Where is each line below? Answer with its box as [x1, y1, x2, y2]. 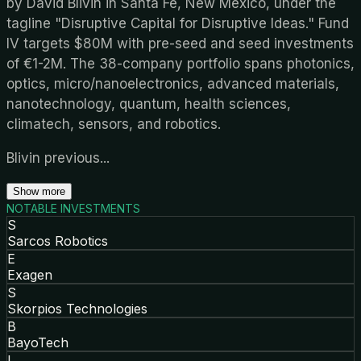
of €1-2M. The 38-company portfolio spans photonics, [6, 55, 355, 72]
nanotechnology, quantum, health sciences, [6, 95, 291, 112]
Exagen [7, 266, 52, 283]
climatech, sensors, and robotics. [6, 115, 221, 132]
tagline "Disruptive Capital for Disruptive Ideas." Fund [6, 15, 349, 31]
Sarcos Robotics [7, 232, 108, 249]
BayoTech [7, 334, 68, 351]
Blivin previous [6, 149, 100, 166]
